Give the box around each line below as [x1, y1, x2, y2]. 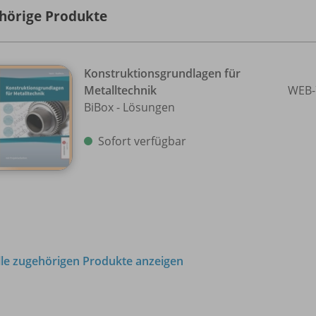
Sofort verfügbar [98, 133, 186, 150]
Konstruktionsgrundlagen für [84, 66, 241, 82]
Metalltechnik [84, 83, 157, 99]
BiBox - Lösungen [84, 99, 175, 116]
